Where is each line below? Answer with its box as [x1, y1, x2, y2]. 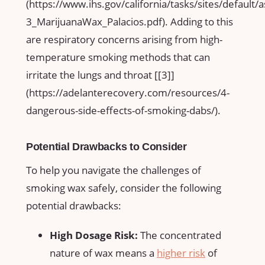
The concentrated [138, 228, 221, 242]
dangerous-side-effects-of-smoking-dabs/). [26, 104, 221, 118]
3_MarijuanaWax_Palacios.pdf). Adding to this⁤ [26, 15, 233, 29]
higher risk [157, 245, 205, 260]
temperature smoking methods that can [26, 50, 210, 64]
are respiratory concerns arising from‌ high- [26, 33, 222, 47]
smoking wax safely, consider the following [26, 180, 221, 195]
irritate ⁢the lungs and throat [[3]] [26, 68, 174, 82]
